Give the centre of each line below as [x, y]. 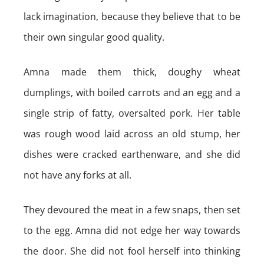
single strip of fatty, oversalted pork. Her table [132, 113]
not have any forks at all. [77, 175]
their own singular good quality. [94, 37]
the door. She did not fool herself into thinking [132, 251]
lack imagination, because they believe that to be [132, 16]
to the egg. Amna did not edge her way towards [132, 230]
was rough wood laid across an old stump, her [132, 134]
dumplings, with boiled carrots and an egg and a [132, 93]
